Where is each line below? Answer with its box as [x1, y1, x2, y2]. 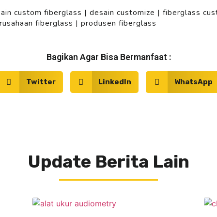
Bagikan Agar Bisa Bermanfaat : [46, 51, 171, 62]
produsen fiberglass [81, 17, 156, 29]
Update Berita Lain [28, 151, 189, 172]
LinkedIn [98, 77, 132, 87]
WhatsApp [174, 77, 213, 87]
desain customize [90, 7, 155, 18]
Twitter [26, 77, 56, 87]
